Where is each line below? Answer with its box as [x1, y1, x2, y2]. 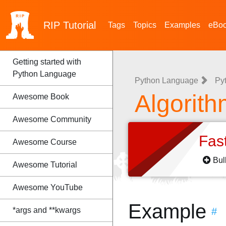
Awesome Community [13, 115, 91, 124]
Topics [133, 21, 156, 29]
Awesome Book [13, 92, 69, 101]
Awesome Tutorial [13, 160, 77, 169]
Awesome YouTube [13, 183, 83, 192]
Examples [164, 21, 200, 29]
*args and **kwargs [13, 206, 81, 214]
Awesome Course [13, 138, 77, 146]
